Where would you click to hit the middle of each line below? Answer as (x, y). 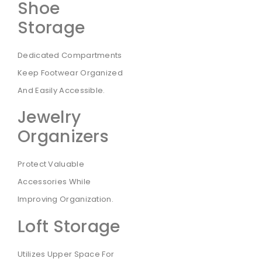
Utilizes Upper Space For (66, 254)
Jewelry (49, 118)
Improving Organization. (65, 199)
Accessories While (54, 182)
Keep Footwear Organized (70, 73)
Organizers (63, 137)
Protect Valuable (51, 164)
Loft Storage (69, 226)
